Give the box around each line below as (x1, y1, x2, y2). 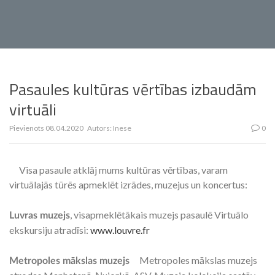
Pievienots (9, 123, 45, 133)
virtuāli (9, 98, 56, 122)
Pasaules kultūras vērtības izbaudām (9, 77, 257, 101)
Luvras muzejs (9, 211, 70, 220)
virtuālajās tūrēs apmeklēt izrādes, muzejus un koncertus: (9, 179, 247, 190)
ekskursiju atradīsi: (9, 224, 90, 236)
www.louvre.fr (90, 224, 150, 236)
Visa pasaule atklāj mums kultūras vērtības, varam (19, 164, 228, 176)
